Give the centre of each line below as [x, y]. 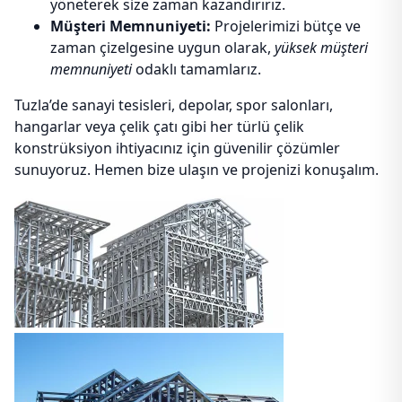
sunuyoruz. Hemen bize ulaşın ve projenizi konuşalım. [197, 170]
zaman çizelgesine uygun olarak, [162, 48]
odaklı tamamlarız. [197, 69]
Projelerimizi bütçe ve [286, 26]
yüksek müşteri [321, 48]
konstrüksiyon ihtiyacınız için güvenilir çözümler [177, 148]
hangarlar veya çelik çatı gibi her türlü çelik [159, 127]
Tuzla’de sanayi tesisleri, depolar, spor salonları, [174, 105]
